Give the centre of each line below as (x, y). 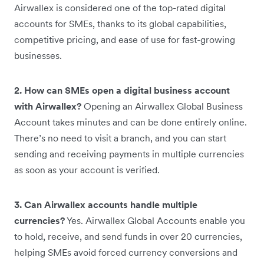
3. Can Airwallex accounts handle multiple (106, 204)
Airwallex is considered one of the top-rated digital (120, 8)
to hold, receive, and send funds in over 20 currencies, (128, 236)
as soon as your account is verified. (87, 170)
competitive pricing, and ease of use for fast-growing (125, 39)
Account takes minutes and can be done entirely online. (131, 122)
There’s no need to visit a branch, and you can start (120, 138)
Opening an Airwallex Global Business (162, 106)
